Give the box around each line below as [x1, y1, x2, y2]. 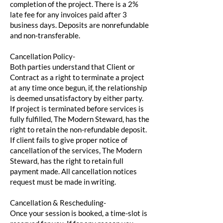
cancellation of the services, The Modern [10, 146, 142, 155]
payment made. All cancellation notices [10, 167, 137, 176]
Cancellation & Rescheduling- [10, 198, 106, 208]
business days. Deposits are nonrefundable [10, 20, 149, 30]
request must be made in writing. [10, 177, 116, 187]
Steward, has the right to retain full [10, 156, 123, 166]
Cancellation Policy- [10, 52, 75, 61]
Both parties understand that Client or [10, 62, 135, 72]
